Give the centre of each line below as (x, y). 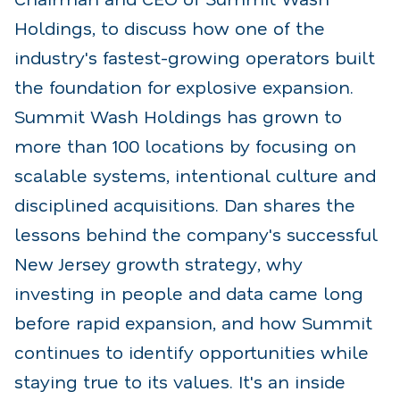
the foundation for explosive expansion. (184, 86)
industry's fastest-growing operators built (195, 57)
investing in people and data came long (189, 292)
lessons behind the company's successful (196, 233)
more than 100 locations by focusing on (185, 145)
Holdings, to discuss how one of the (170, 27)
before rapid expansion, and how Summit (193, 322)
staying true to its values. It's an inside (180, 381)
